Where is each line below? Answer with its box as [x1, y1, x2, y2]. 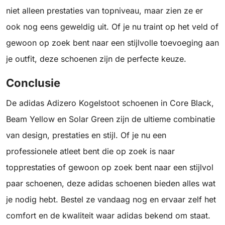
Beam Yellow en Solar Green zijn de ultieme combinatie [6, 114, 215, 125]
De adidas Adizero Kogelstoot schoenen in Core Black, [6, 98, 214, 108]
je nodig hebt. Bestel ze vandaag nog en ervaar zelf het [6, 194, 216, 205]
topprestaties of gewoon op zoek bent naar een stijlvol [6, 162, 213, 173]
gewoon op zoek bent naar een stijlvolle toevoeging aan [6, 38, 219, 48]
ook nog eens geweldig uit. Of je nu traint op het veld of [6, 22, 218, 32]
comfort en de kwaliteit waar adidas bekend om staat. [6, 210, 210, 221]
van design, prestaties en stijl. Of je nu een [6, 130, 166, 141]
